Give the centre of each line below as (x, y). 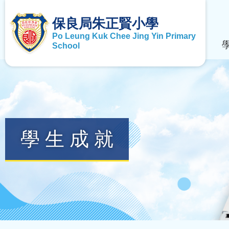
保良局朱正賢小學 (106, 23)
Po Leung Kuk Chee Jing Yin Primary (124, 36)
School (66, 45)
